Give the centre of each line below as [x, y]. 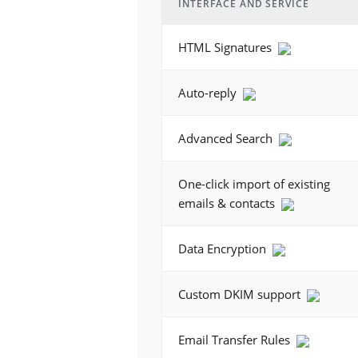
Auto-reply [209, 93]
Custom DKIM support [241, 294]
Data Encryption [224, 249]
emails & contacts [228, 203]
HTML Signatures [227, 47]
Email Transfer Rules [236, 340]
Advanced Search [227, 138]
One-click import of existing [254, 184]
